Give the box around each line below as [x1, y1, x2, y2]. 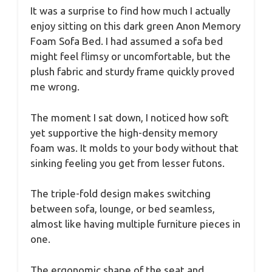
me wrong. [30, 81, 80, 93]
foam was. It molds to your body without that [30, 141, 239, 154]
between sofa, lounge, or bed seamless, [30, 203, 215, 215]
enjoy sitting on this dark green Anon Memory [30, 20, 240, 32]
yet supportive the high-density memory [30, 126, 217, 138]
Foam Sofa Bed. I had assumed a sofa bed [30, 35, 223, 47]
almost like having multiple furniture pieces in [30, 218, 240, 230]
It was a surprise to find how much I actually [30, 5, 230, 17]
